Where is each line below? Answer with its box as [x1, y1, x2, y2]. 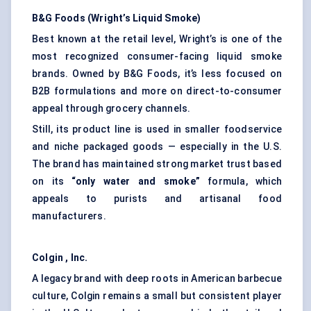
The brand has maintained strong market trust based [32, 158, 283, 170]
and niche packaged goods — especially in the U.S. [32, 141, 282, 153]
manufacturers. [32, 210, 106, 222]
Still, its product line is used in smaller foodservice [32, 124, 282, 135]
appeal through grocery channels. [32, 103, 191, 115]
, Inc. [65, 252, 88, 264]
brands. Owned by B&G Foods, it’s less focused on [32, 68, 282, 80]
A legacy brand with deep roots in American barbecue [32, 273, 282, 285]
